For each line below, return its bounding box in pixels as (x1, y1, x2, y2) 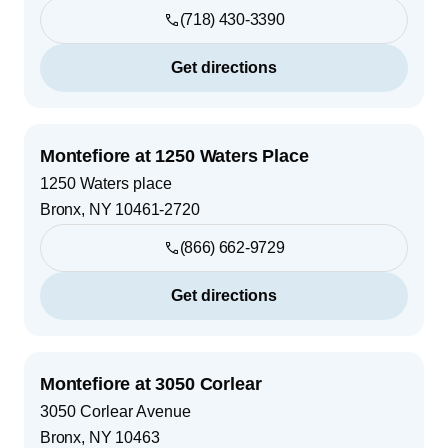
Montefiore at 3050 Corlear (40, 373, 262, 394)
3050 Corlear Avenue (40, 402, 191, 420)
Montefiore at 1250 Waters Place (40, 145, 309, 166)
